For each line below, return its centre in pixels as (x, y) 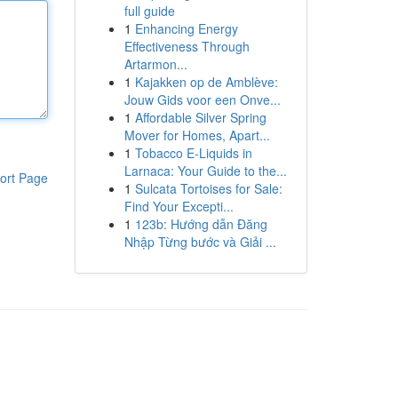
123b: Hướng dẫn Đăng (201, 224)
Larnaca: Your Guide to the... (205, 171)
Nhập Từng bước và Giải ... (200, 242)
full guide (149, 11)
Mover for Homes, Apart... (197, 135)
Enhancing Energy (186, 28)
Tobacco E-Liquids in (193, 153)
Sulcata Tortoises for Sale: (208, 188)
